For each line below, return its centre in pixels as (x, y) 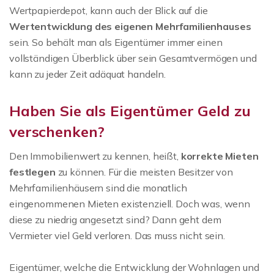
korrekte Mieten (220, 156)
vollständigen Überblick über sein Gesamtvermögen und (133, 58)
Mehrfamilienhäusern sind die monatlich (98, 188)
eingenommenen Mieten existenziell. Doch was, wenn (130, 204)
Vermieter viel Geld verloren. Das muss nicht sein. (117, 235)
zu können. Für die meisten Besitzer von (144, 172)
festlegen (32, 172)
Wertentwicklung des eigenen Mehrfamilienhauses (130, 26)
